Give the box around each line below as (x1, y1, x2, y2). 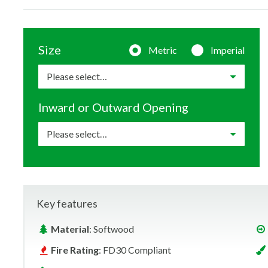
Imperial (211, 44, 245, 56)
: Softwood (89, 223, 134, 234)
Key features (36, 197, 98, 210)
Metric (148, 44, 177, 56)
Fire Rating (51, 244, 99, 255)
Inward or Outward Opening (38, 100, 188, 114)
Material (51, 223, 89, 234)
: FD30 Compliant (99, 244, 171, 255)
